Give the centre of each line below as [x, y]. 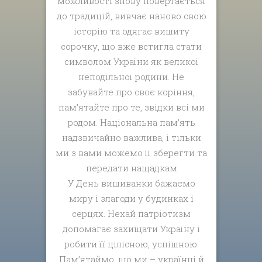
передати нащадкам [131, 168]
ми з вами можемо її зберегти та [132, 153]
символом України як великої [131, 62]
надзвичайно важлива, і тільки [131, 138]
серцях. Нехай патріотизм [132, 214]
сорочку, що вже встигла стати [132, 46]
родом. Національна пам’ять [131, 123]
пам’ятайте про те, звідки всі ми [131, 107]
